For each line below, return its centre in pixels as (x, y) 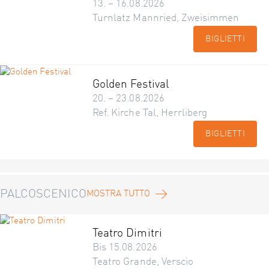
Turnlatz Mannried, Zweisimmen (166, 18)
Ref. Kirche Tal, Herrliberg (150, 113)
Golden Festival (131, 84)
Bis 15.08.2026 (125, 248)
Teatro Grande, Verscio (143, 262)
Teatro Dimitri (127, 233)
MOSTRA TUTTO (118, 194)
